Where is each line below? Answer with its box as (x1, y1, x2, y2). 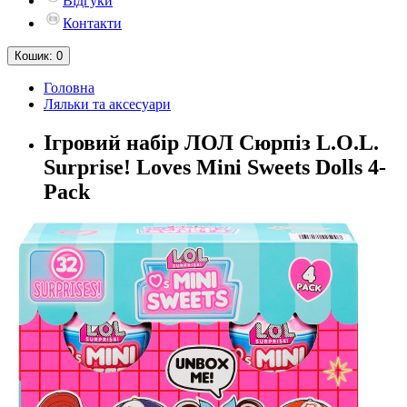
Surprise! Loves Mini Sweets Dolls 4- (44, 154, 386, 179)
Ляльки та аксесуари (44, 96, 171, 112)
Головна (44, 80, 94, 95)
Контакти (63, 15, 122, 31)
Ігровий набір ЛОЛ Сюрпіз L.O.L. (44, 130, 379, 154)
